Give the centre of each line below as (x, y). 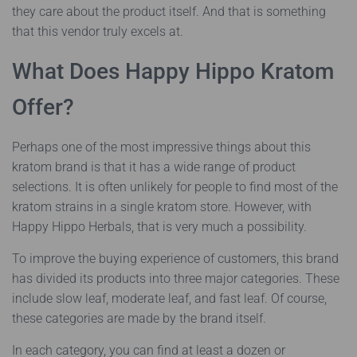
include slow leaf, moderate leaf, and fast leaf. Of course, (169, 298)
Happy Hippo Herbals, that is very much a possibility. (159, 227)
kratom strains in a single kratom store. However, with (162, 207)
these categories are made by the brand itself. (139, 318)
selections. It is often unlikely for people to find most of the (175, 187)
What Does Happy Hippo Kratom (173, 71)
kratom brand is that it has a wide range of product (154, 167)
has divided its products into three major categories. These (176, 279)
